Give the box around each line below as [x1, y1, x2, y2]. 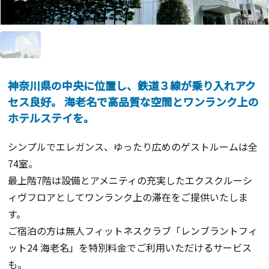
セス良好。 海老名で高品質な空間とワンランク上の [8, 93, 259, 109]
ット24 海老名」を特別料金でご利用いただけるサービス [8, 240, 252, 255]
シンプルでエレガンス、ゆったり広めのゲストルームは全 [8, 139, 258, 154]
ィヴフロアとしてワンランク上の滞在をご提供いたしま [8, 189, 249, 204]
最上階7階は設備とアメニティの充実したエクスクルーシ [8, 172, 253, 187]
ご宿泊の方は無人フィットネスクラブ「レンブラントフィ [8, 223, 258, 238]
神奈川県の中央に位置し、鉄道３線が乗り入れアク [8, 77, 256, 93]
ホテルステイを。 [8, 109, 95, 125]
